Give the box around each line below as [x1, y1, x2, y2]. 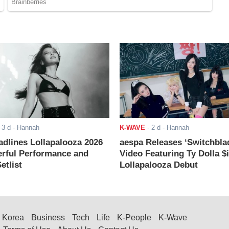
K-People [117, 213, 151, 222]
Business [31, 213, 65, 222]
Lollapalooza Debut [119, 160, 198, 170]
